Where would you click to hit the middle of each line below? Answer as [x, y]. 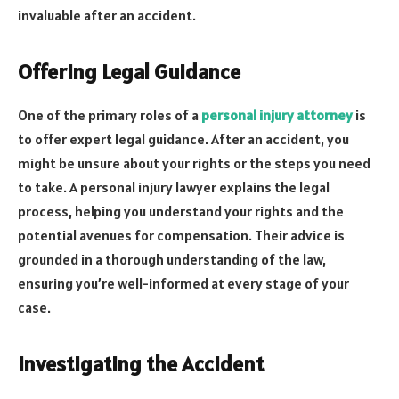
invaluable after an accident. [107, 15]
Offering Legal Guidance [129, 71]
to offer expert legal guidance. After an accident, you [183, 138]
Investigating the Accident [141, 364]
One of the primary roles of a [110, 114]
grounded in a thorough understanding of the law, [172, 259]
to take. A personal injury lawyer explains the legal [174, 187]
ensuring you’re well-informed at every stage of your [183, 283]
